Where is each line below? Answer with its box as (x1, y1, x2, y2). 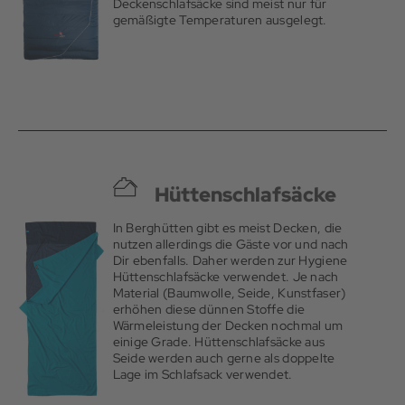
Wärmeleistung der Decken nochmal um (112, 317, 344, 334)
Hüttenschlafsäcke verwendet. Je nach (112, 268, 339, 286)
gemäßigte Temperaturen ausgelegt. (112, 12, 327, 29)
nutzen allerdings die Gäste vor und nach (112, 236, 349, 253)
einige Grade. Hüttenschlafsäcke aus (112, 334, 325, 351)
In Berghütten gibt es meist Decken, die (112, 220, 343, 237)
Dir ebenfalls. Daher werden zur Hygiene (112, 252, 348, 269)
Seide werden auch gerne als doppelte (112, 350, 335, 367)
